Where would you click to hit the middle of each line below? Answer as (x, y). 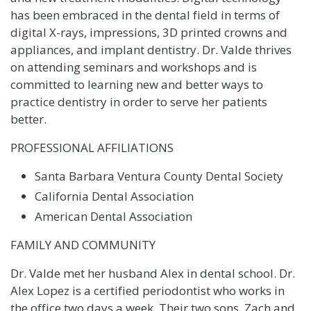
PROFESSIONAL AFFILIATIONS (92, 147)
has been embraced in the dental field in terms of (145, 15)
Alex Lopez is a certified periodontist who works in (147, 290)
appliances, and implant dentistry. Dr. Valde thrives (151, 49)
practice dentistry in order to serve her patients (138, 101)
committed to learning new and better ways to (136, 84)
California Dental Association (114, 196)
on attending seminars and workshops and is (133, 67)
